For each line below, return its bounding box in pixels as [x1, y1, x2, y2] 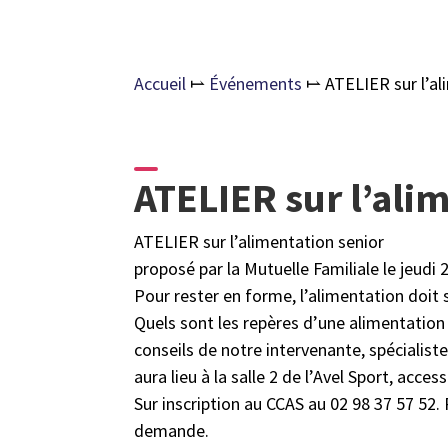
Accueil [134, 71, 187, 95]
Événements [209, 71, 303, 95]
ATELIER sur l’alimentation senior [134, 230, 385, 254]
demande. [134, 419, 210, 443]
